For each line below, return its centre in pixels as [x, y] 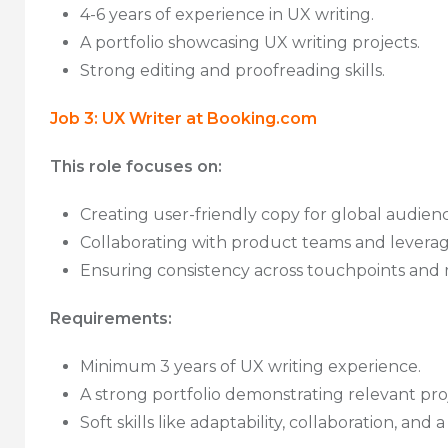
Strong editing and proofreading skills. [232, 70]
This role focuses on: [136, 166]
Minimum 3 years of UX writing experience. [250, 366]
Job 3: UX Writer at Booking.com [183, 118]
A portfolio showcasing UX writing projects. [250, 42]
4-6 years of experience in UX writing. [227, 14]
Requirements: [111, 318]
